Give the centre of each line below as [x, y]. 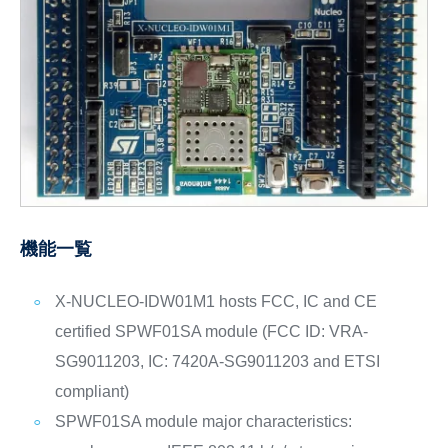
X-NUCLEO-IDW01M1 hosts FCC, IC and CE [215, 301]
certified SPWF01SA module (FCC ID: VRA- [211, 331]
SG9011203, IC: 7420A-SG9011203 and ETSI [217, 361]
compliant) [91, 391]
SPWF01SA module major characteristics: [203, 421]
